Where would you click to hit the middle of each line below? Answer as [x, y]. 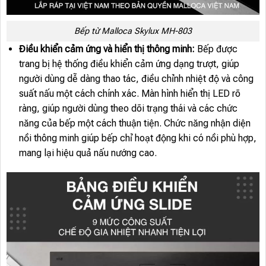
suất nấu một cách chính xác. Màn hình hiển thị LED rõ [129, 93]
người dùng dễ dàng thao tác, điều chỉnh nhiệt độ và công [136, 78]
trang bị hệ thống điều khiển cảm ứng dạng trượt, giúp [129, 64]
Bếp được [217, 49]
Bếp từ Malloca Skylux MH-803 [133, 31]
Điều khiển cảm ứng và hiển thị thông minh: [108, 49]
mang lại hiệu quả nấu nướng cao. [88, 153]
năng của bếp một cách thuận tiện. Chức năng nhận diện [134, 123]
